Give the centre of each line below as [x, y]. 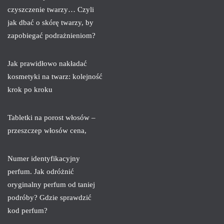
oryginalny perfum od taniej [51, 184]
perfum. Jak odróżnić [41, 171]
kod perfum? [27, 210]
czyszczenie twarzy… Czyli [51, 9]
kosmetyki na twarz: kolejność [55, 76]
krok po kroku [30, 89]
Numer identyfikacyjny [44, 158]
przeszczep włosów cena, [47, 130]
